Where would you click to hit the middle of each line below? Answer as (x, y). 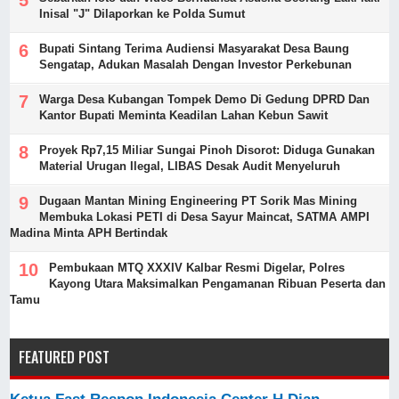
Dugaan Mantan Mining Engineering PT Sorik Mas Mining (199, 200)
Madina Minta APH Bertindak (89, 232)
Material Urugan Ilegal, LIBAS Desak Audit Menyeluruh (190, 166)
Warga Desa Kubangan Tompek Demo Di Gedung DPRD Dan (205, 99)
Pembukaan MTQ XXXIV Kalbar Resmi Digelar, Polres (197, 267)
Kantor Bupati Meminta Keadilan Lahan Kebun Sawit (184, 115)
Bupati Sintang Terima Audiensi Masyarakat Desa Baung (195, 48)
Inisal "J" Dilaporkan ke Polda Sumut (142, 13)
